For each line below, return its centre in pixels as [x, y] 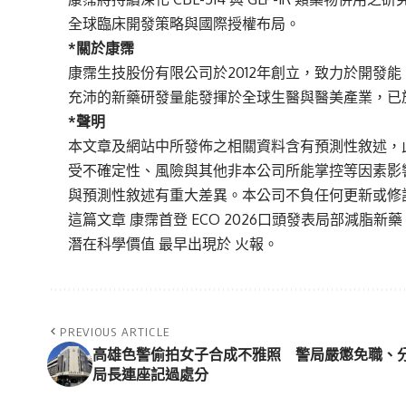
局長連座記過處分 [150, 374]
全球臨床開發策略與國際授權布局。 [184, 23]
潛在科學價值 [112, 243]
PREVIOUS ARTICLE [115, 331]
